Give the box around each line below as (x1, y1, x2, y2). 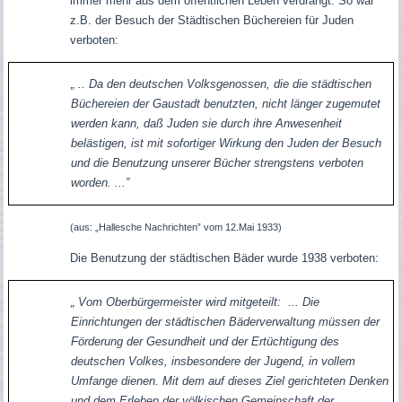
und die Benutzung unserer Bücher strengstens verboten (70, 156, 363, 170)
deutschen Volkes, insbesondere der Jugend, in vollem (70, 354, 355, 369)
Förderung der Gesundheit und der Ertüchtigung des (70, 335, 339, 349)
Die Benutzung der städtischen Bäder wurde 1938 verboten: (69, 251, 379, 266)
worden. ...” (70, 176, 129, 190)
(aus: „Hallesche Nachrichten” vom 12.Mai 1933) (69, 222, 282, 233)
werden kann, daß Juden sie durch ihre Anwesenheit (70, 117, 342, 131)
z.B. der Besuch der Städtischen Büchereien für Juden (69, 13, 354, 28)
